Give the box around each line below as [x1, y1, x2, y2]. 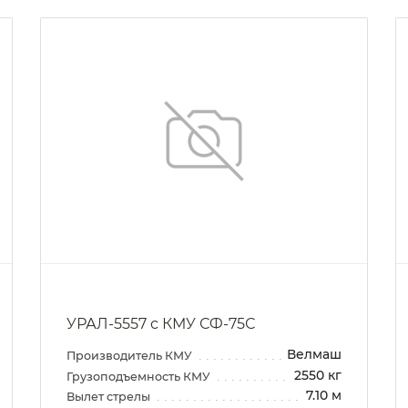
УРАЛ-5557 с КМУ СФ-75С [66, 314, 255, 332]
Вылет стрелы [66, 390, 153, 403]
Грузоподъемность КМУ [66, 369, 213, 383]
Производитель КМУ [66, 349, 195, 363]
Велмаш [287, 347, 342, 362]
